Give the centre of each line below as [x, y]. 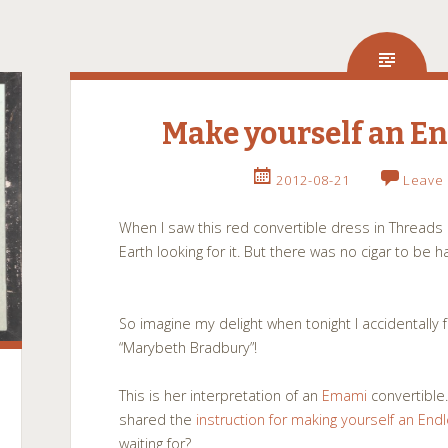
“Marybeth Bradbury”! [188, 347]
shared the [158, 419]
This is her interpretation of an [221, 395]
